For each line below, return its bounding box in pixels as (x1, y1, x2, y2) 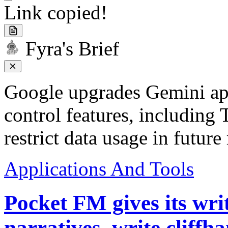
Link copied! (4, 1, 107, 23)
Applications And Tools (4, 157, 194, 180)
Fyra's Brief (25, 37, 119, 60)
